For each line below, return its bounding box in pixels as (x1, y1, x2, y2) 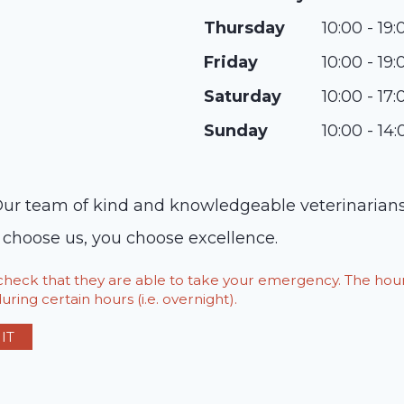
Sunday (204, 121, 268, 141)
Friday (204, 52, 258, 72)
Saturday (204, 87, 281, 106)
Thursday (204, 18, 285, 38)
